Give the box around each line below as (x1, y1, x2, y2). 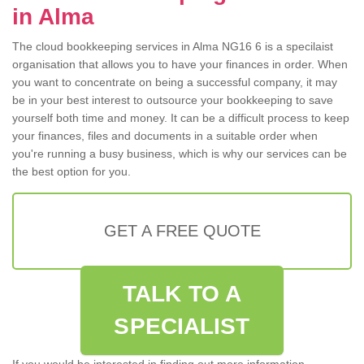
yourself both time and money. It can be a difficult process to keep (12, 111, 349, 125)
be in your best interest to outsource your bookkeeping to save (12, 93, 333, 107)
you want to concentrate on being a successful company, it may (12, 76, 337, 89)
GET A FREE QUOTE (103, 222, 261, 240)
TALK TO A (123, 281, 241, 307)
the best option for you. (12, 165, 131, 179)
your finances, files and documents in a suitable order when (12, 129, 318, 143)
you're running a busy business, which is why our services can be (12, 147, 347, 161)
